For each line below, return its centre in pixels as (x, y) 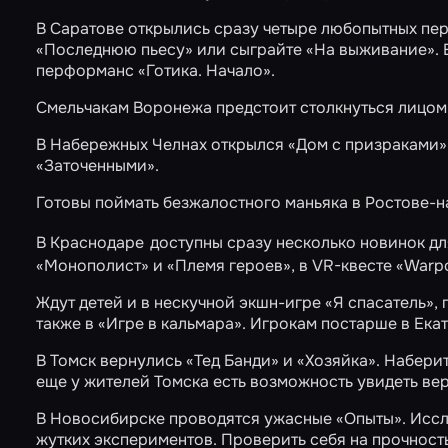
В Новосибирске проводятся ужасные (186, 418)
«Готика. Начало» (204, 70)
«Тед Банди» (232, 360)
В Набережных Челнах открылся (162, 144)
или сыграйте (249, 49)
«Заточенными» (95, 165)
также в (67, 323)
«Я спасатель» (379, 302)
